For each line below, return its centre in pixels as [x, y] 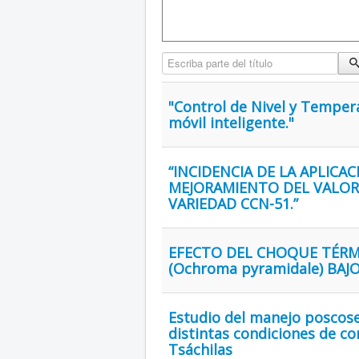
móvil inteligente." [231, 122]
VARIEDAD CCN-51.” [233, 203]
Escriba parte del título [216, 58]
